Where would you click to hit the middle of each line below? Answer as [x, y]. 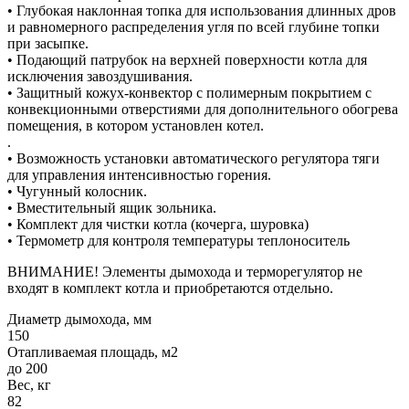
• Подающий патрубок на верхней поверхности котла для [187, 59]
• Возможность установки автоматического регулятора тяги [194, 158]
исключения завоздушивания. [100, 76]
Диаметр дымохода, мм [79, 319]
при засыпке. [48, 43]
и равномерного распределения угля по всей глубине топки [194, 26]
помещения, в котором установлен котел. [136, 125]
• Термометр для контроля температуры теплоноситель [178, 240]
